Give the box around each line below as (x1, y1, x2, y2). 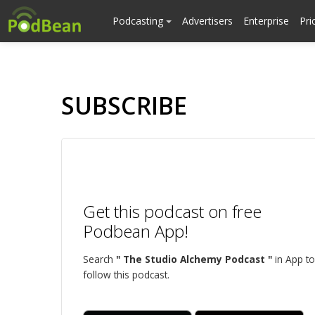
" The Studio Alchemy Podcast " (116, 252, 272, 266)
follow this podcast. (83, 268, 169, 281)
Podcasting (112, 14, 166, 27)
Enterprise (243, 14, 289, 27)
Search (83, 252, 116, 266)
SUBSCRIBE (61, 89, 187, 122)
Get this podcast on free (83, 200, 262, 223)
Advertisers (182, 14, 233, 27)
